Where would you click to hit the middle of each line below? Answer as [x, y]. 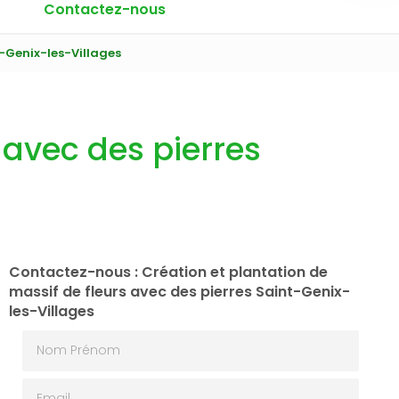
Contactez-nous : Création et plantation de [168, 272]
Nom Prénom [65, 338]
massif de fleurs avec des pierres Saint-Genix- [179, 292]
